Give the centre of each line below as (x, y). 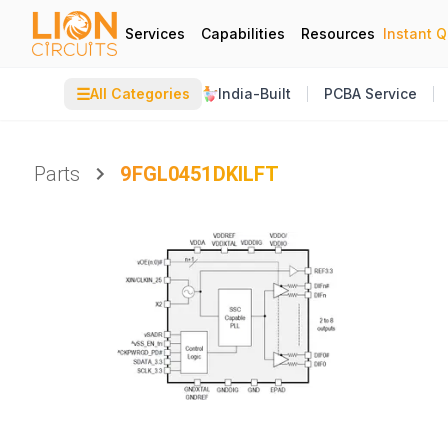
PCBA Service (370, 93)
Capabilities (243, 33)
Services (155, 33)
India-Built (254, 93)
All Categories (140, 93)
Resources (338, 33)
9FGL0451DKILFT (200, 174)
